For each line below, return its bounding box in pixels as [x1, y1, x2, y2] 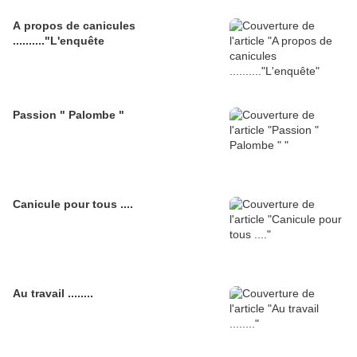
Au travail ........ [13, 287, 93, 300]
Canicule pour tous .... [13, 198, 133, 211]
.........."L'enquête [13, 34, 104, 48]
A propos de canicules [13, 19, 135, 33]
